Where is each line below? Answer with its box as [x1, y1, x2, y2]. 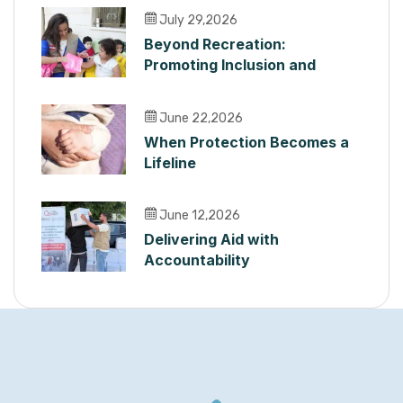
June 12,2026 [157, 207, 240, 223]
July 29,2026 [157, 12, 237, 28]
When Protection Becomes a [144, 132, 349, 151]
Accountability [144, 250, 250, 269]
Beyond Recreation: [144, 34, 286, 53]
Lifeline [144, 153, 196, 172]
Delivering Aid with [144, 229, 279, 248]
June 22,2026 [157, 110, 243, 126]
